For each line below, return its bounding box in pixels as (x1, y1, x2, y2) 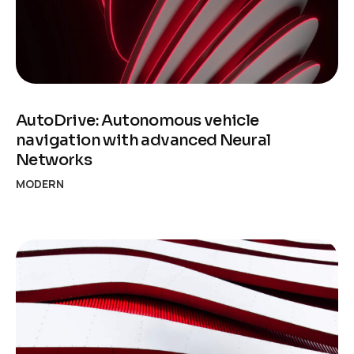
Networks (16, 149, 92, 170)
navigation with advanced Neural (16, 130, 271, 150)
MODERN (16, 175, 64, 191)
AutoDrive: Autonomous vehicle (16, 110, 259, 130)
